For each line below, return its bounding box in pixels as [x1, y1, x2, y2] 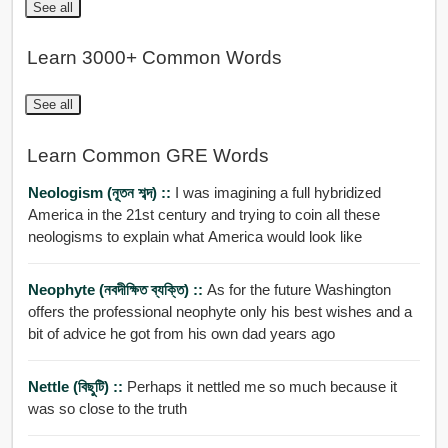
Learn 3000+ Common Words [26, 47, 282, 69]
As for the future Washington [206, 281, 391, 299]
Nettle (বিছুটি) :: [27, 378, 127, 396]
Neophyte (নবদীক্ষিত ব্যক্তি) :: [27, 281, 207, 299]
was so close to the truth [27, 400, 187, 418]
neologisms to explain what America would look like [27, 228, 362, 246]
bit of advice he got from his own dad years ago [27, 325, 335, 343]
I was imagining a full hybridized [174, 184, 381, 202]
